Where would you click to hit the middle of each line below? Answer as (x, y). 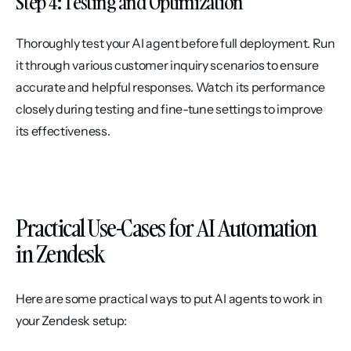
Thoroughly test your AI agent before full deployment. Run (175, 43)
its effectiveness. (63, 131)
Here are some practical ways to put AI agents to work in (170, 299)
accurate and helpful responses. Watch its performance (171, 87)
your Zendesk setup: (71, 321)
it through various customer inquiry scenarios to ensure (167, 65)
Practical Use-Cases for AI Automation (166, 229)
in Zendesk (60, 255)
